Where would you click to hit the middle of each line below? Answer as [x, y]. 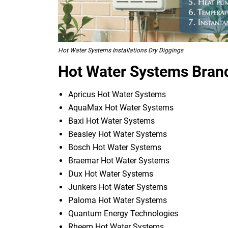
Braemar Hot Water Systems [119, 160]
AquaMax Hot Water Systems [121, 107]
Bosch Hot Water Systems [115, 147]
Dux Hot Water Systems [111, 174]
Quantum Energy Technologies [123, 213]
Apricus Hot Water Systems [117, 94]
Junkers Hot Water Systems [118, 187]
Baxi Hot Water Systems [111, 121]
